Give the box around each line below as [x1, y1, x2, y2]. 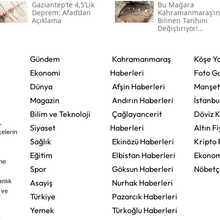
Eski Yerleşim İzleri [157, 39, 219, 49]
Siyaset [29, 123, 55, 133]
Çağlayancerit [111, 109, 162, 119]
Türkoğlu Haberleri [111, 205, 177, 216]
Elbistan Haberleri [111, 150, 175, 161]
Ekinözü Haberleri [111, 137, 174, 147]
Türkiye [29, 192, 55, 202]
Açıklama [31, 16, 61, 26]
